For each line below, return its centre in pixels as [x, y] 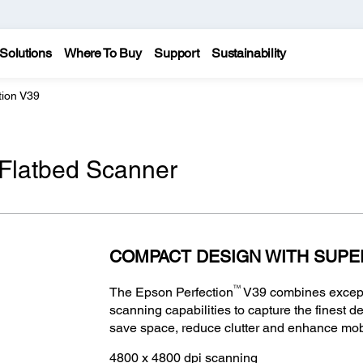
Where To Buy [103, 53]
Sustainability [249, 53]
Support [177, 53]
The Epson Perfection [171, 292]
